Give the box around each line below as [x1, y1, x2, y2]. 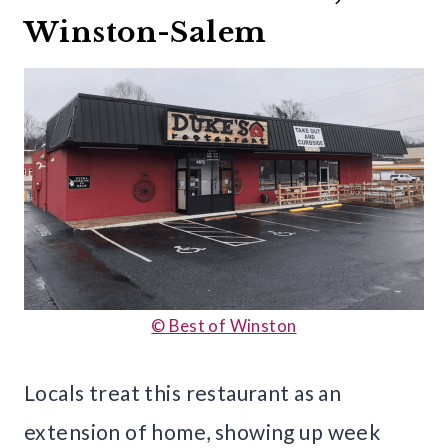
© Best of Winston [151, 315, 297, 337]
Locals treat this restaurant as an [24, 380, 342, 406]
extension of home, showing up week [24, 419, 381, 445]
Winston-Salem [24, 15, 267, 51]
